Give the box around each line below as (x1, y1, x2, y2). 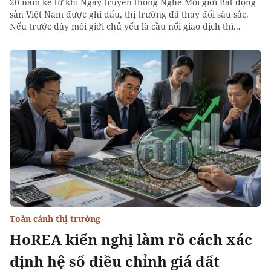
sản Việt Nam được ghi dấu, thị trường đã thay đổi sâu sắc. (10, 8, 249, 20)
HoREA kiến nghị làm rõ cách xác (10, 229, 252, 249)
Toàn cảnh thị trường (10, 213, 100, 224)
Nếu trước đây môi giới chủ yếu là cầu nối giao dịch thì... (10, 21, 241, 32)
